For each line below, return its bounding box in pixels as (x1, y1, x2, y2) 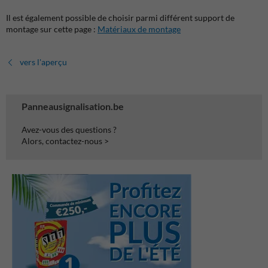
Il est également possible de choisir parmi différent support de (6, 13, 234, 23)
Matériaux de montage (98, 24, 181, 35)
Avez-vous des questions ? (22, 124, 117, 135)
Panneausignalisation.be (22, 100, 124, 112)
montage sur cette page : (6, 24, 98, 35)
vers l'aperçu (20, 57, 67, 68)
